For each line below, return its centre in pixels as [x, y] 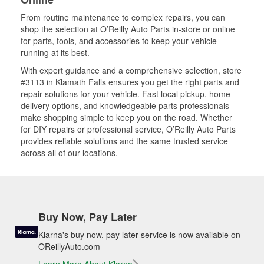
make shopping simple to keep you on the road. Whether [126, 117]
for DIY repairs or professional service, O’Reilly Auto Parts [128, 129]
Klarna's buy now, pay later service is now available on [139, 235]
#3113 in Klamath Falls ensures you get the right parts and [130, 82]
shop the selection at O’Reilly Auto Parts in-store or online [128, 29]
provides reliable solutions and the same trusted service [124, 141]
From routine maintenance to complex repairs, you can [123, 17]
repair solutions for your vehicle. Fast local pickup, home [126, 94]
